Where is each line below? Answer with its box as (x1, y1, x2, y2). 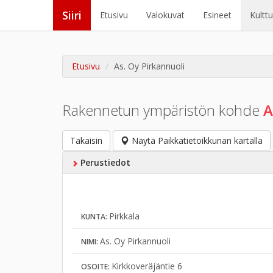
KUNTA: (81, 211, 109, 222)
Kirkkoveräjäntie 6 (112, 260, 182, 272)
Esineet (203, 9, 232, 21)
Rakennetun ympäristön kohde (62, 100, 263, 120)
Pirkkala (109, 210, 140, 222)
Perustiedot (77, 157, 130, 168)
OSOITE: (81, 261, 112, 272)
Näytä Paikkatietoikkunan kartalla (129, 135, 263, 146)
